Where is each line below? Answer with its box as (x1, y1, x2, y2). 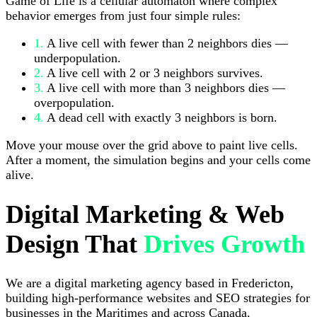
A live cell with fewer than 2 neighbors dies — (44, 35, 288, 50)
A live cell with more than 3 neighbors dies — (44, 80, 285, 95)
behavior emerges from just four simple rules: (6, 8, 241, 23)
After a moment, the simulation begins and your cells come (6, 152, 311, 167)
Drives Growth (144, 229, 305, 258)
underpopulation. (34, 50, 121, 65)
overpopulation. (34, 95, 115, 110)
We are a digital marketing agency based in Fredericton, (6, 275, 294, 290)
